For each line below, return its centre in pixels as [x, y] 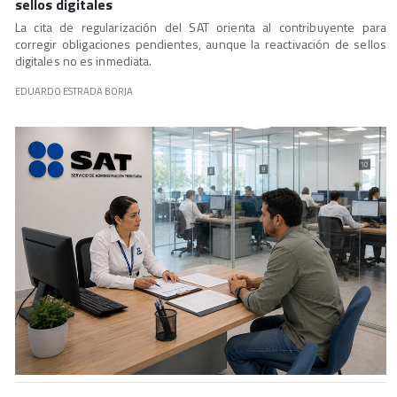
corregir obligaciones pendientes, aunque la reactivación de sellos [200, 44]
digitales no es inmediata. [83, 61]
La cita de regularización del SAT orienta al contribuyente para [200, 27]
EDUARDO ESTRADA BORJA [74, 91]
